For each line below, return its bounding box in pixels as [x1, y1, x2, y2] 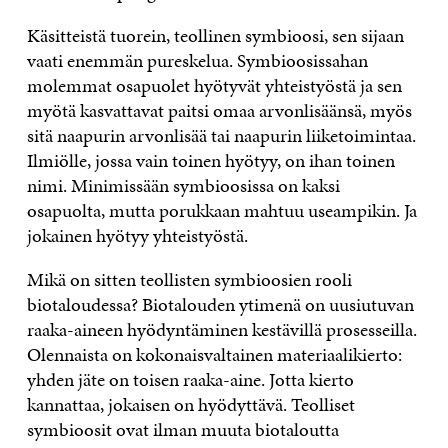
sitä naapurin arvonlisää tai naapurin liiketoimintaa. [26, 121, 416, 149]
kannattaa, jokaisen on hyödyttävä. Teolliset [26, 390, 355, 418]
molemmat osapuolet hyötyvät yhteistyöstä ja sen [26, 71, 402, 99]
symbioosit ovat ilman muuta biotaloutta [26, 415, 339, 443]
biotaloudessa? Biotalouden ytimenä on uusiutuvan [26, 290, 414, 318]
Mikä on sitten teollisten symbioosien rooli [26, 265, 352, 293]
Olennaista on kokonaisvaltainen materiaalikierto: [26, 340, 402, 368]
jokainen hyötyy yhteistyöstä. [26, 221, 248, 249]
